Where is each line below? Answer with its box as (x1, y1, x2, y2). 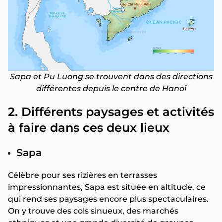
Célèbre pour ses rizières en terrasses (8, 170, 157, 180)
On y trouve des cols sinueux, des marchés (8, 206, 178, 216)
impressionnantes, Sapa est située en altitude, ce (8, 182, 206, 192)
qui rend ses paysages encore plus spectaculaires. (8, 194, 209, 204)
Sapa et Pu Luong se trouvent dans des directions (9, 71, 213, 81)
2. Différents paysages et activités (8, 105, 214, 119)
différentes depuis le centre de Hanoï (36, 83, 186, 93)
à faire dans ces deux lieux (8, 120, 169, 135)
